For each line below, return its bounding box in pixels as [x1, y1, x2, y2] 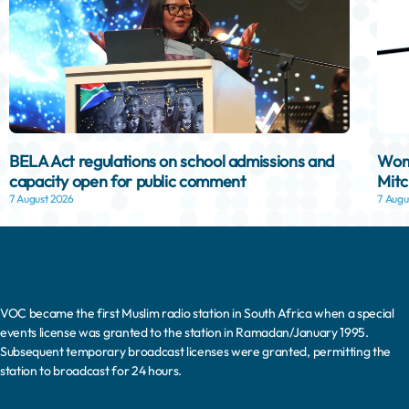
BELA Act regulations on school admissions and [9, 150, 334, 172]
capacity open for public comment [9, 170, 246, 192]
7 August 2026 [9, 191, 74, 205]
